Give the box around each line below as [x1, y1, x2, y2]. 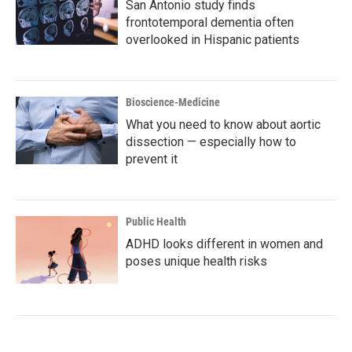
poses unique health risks [126, 254, 267, 269]
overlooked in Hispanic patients [126, 32, 299, 47]
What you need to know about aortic [126, 117, 321, 132]
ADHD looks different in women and [126, 236, 323, 251]
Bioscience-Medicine [126, 96, 220, 108]
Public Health [126, 215, 186, 228]
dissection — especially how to [126, 134, 296, 149]
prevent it [126, 152, 178, 167]
